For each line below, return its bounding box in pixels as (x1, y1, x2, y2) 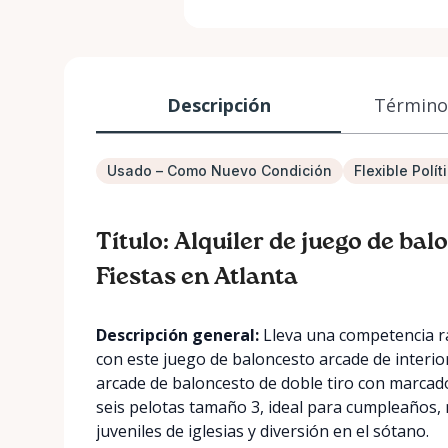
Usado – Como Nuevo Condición (107, 162, 332, 179)
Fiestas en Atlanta (96, 265, 298, 289)
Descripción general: (96, 324, 259, 346)
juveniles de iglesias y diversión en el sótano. (96, 420, 429, 442)
